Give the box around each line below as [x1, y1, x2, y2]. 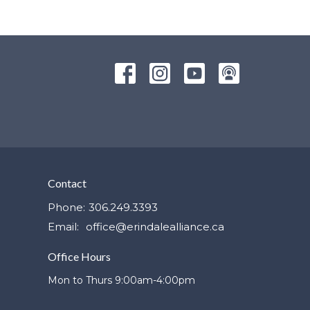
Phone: [47, 201, 85, 215]
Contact [47, 176, 86, 190]
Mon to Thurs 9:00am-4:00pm [47, 273, 195, 286]
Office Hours [47, 250, 111, 264]
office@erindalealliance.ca [85, 220, 224, 234]
